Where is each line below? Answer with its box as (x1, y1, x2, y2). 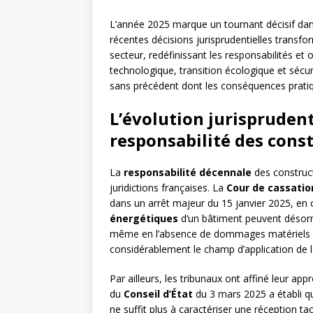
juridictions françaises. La (110, 181, 226, 195)
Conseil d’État (124, 287, 193, 301)
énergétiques (110, 212, 178, 226)
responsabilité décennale (124, 166, 252, 180)
